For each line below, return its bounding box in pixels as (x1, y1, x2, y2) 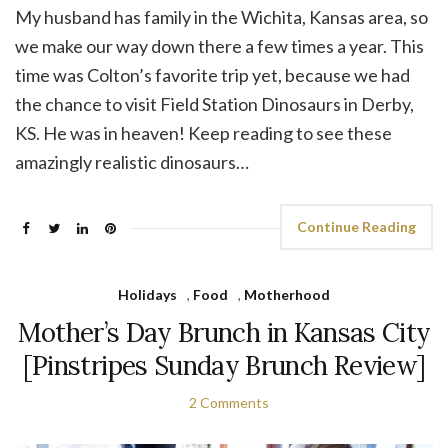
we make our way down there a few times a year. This (15, 34, 424, 57)
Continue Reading (297, 217, 416, 235)
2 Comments (189, 393, 269, 411)
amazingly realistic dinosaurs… (15, 150, 249, 173)
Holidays (118, 285, 177, 303)
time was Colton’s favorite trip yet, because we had (15, 63, 410, 86)
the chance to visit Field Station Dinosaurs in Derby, (15, 92, 414, 115)
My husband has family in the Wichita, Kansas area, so (15, 5, 428, 28)
